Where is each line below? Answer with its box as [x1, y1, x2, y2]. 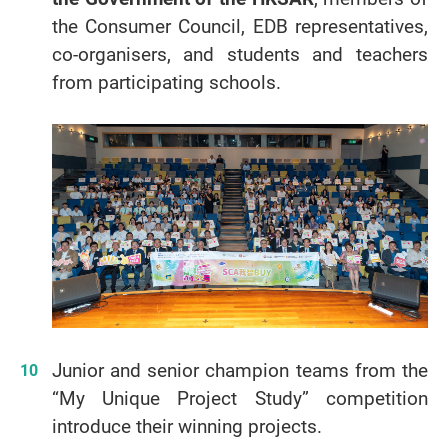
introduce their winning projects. [51, 412, 322, 439]
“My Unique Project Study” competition [51, 384, 428, 411]
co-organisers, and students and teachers [51, 41, 428, 68]
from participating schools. [51, 69, 281, 96]
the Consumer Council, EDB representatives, [51, 13, 428, 40]
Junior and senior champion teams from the [51, 356, 428, 383]
